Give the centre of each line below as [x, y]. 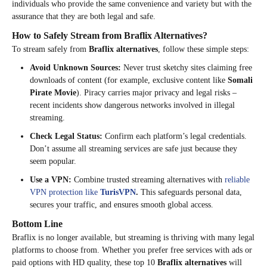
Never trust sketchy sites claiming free [187, 68]
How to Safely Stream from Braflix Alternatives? [110, 36]
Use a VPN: [52, 180]
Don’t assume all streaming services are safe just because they [133, 149]
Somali [240, 80]
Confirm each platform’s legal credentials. [175, 136]
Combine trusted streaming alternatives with [149, 180]
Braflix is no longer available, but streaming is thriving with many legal [133, 238]
